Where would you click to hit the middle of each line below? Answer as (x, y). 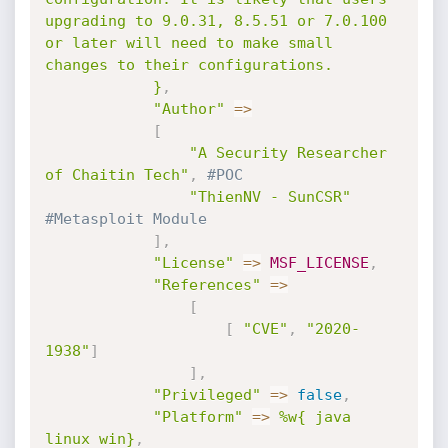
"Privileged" (206, 395)
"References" (206, 285)
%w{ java (314, 417)
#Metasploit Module (125, 219)
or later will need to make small (188, 43)
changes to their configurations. (188, 65)
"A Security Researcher (287, 153)
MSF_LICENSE (319, 263)
